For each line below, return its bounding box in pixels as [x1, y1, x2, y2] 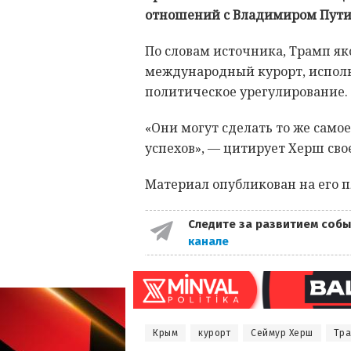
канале [187, 234, 232, 249]
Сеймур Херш [251, 327, 313, 339]
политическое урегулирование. [145, 83, 348, 101]
